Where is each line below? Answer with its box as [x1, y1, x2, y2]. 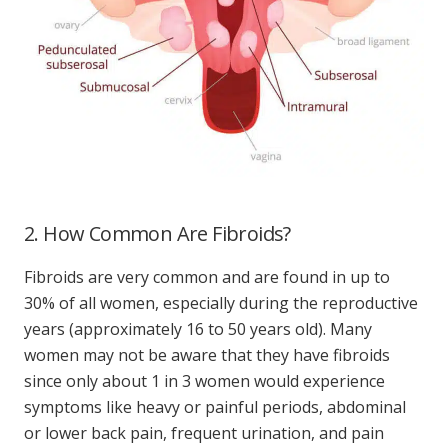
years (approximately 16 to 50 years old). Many [24, 317, 372, 340]
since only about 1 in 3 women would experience [24, 369, 385, 392]
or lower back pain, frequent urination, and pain [24, 421, 384, 444]
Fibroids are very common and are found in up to [24, 265, 390, 288]
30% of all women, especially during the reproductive [24, 291, 418, 314]
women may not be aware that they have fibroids [24, 343, 390, 366]
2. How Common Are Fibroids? [24, 219, 291, 247]
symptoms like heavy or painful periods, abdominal [24, 395, 406, 418]
